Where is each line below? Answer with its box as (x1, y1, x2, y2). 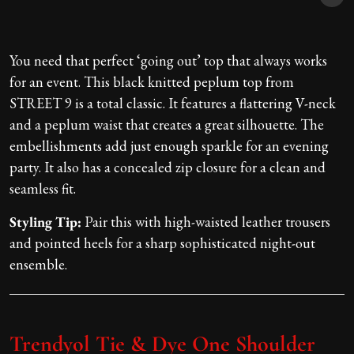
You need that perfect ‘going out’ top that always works (9, 51, 327, 70)
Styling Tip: (9, 213, 81, 232)
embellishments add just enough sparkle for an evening (9, 137, 329, 156)
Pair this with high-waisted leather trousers (81, 213, 330, 232)
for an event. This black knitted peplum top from (9, 73, 294, 92)
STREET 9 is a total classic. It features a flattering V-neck (9, 94, 336, 113)
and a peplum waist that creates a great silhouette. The (9, 115, 324, 134)
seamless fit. (9, 179, 76, 198)
